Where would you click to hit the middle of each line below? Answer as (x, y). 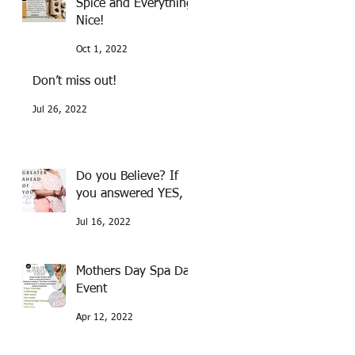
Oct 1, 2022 (102, 50)
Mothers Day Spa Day (136, 272)
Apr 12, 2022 (105, 318)
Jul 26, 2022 (60, 111)
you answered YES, (130, 195)
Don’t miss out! (74, 82)
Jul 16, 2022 (103, 223)
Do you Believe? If (123, 177)
